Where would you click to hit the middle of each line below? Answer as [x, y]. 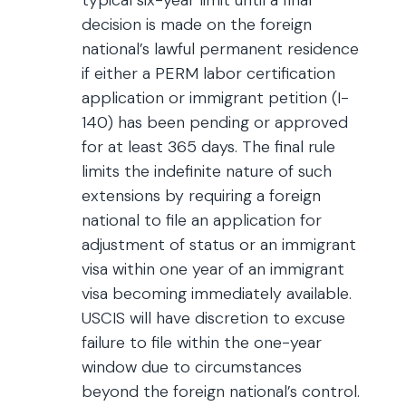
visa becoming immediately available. [217, 294]
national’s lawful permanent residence [220, 49]
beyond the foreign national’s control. [221, 391]
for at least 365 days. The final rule [208, 147]
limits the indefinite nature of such [207, 171]
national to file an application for [202, 220]
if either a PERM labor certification [208, 73]
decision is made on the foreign [197, 24]
